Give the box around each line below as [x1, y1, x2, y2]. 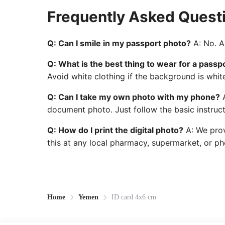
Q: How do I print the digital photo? [47, 125, 184, 136]
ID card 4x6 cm [111, 193, 157, 201]
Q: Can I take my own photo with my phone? [47, 92, 220, 102]
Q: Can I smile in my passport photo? [47, 38, 191, 49]
